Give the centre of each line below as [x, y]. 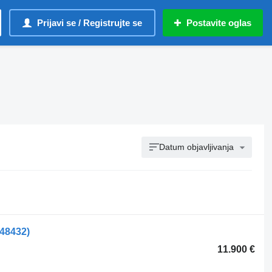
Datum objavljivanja [197, 147]
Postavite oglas [219, 23]
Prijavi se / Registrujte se [90, 23]
